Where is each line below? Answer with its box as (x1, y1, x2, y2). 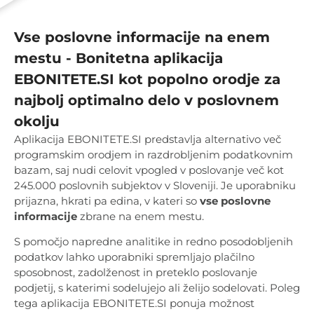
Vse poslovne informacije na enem (14, 29, 270, 46)
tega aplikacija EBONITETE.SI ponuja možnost (14, 296, 254, 310)
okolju (14, 113, 60, 130)
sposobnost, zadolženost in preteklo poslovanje (14, 266, 257, 280)
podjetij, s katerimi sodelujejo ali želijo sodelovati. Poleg (14, 281, 300, 295)
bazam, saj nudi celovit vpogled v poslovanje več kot (14, 163, 284, 177)
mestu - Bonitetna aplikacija (14, 50, 223, 67)
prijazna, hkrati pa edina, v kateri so (14, 194, 200, 208)
